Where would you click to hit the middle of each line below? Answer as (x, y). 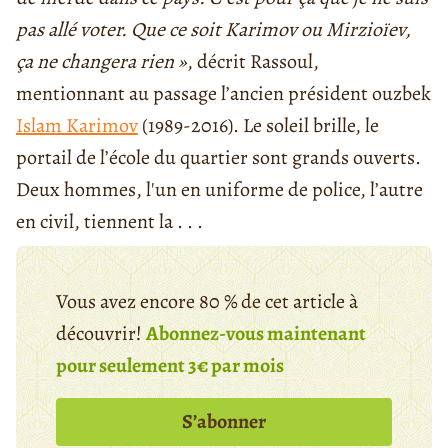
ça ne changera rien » (101, 62)
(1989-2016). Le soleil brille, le (258, 126)
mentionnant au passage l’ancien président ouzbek (223, 94)
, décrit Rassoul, (253, 62)
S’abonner (223, 422)
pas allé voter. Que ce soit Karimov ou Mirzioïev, (213, 30)
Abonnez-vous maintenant (256, 334)
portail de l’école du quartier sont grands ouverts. (218, 158)
